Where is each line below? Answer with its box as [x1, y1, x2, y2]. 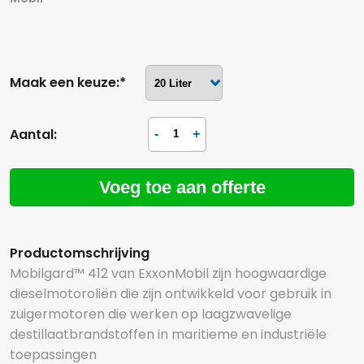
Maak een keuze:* [10, 73, 126, 92]
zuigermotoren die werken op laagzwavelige [10, 305, 292, 323]
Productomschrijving [10, 244, 149, 262]
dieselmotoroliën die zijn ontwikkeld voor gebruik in [10, 284, 331, 303]
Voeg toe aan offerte [98, 177, 266, 197]
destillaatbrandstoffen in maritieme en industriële [10, 325, 327, 344]
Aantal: [10, 125, 57, 144]
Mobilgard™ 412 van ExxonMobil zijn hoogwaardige [10, 264, 327, 283]
